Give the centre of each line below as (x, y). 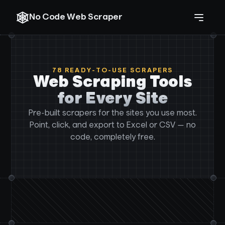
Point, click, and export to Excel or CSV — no (113, 126)
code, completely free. (113, 138)
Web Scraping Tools (113, 82)
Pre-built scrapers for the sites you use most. (113, 114)
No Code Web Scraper (76, 17)
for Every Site (113, 99)
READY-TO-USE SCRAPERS (118, 71)
